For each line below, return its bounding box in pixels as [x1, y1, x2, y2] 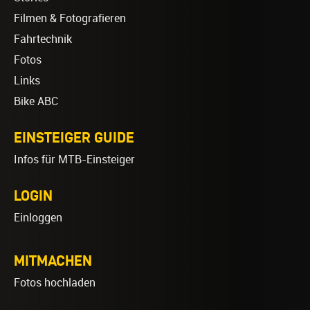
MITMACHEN [14, 251, 92, 268]
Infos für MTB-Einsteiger [14, 152, 135, 166]
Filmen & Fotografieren [14, 11, 126, 25]
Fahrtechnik [14, 32, 72, 46]
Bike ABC [14, 94, 58, 108]
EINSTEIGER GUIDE [14, 128, 134, 145]
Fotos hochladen [14, 275, 95, 289]
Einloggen [14, 210, 62, 224]
